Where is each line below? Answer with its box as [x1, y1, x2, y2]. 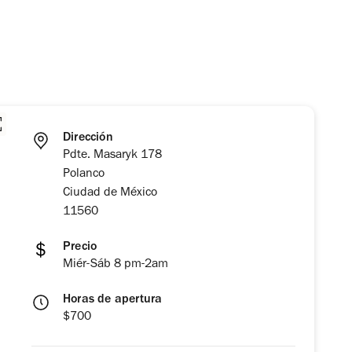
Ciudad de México [63, 187, 157, 200]
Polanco [63, 168, 104, 181]
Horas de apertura [63, 294, 163, 307]
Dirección [63, 132, 113, 145]
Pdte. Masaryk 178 [63, 149, 162, 163]
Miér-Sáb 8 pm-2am [63, 258, 168, 272]
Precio [63, 241, 97, 255]
